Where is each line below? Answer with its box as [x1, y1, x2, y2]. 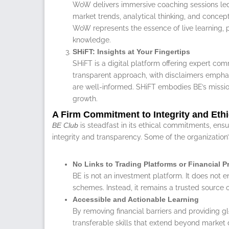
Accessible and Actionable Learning [73, 195, 199, 203]
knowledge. [73, 35, 111, 44]
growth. [73, 94, 98, 103]
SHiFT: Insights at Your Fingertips [73, 47, 190, 56]
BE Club [52, 121, 78, 129]
